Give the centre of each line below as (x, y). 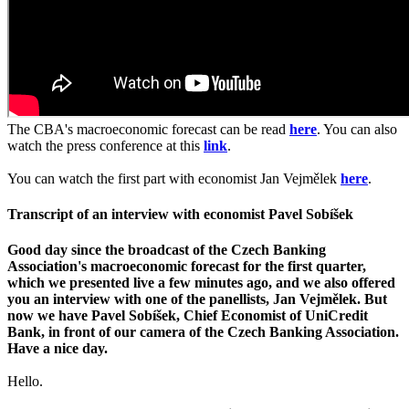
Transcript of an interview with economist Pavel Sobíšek (180, 215)
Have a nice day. (58, 349)
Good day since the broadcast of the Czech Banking (167, 250)
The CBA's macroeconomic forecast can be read (148, 129)
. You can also (357, 129)
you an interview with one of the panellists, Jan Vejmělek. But (197, 299)
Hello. (25, 382)
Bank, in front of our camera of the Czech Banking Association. (203, 332)
